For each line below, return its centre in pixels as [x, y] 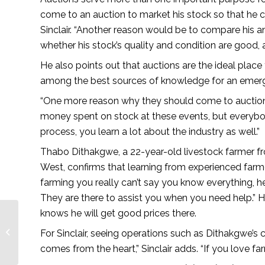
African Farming [49, 238]
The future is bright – [57, 226]
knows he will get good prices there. [118, 213]
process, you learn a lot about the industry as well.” [150, 131]
